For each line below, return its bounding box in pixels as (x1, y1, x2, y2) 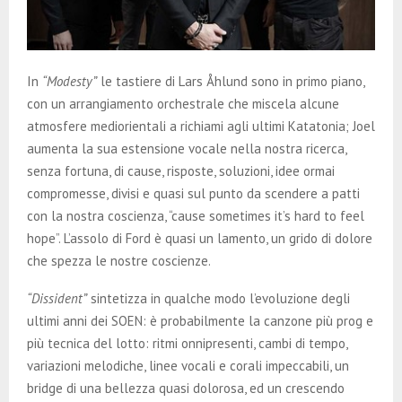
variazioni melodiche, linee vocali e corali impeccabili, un (27, 357, 349, 375)
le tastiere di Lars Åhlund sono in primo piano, (97, 73, 364, 91)
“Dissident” (27, 290, 87, 308)
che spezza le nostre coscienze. (27, 252, 211, 270)
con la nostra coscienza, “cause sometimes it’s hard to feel (27, 207, 364, 225)
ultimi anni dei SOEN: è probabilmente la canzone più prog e (27, 312, 373, 330)
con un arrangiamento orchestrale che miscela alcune (27, 95, 339, 113)
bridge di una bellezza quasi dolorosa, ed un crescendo (27, 380, 345, 398)
